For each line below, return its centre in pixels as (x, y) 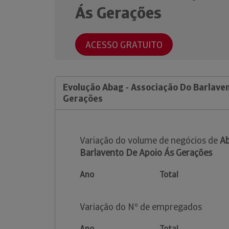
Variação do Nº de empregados (141, 207)
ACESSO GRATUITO (124, 44)
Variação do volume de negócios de (150, 140)
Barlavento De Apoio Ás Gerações (146, 153)
